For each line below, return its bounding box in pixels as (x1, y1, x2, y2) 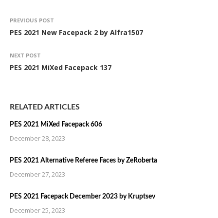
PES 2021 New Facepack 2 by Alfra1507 (10, 28, 143, 37)
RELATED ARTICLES (10, 103, 80, 111)
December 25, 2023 (10, 206, 65, 215)
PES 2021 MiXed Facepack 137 (10, 63, 111, 72)
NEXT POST (10, 52, 41, 59)
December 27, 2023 (10, 170, 65, 179)
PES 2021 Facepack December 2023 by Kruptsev (10, 193, 155, 200)
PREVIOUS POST (10, 17, 54, 24)
